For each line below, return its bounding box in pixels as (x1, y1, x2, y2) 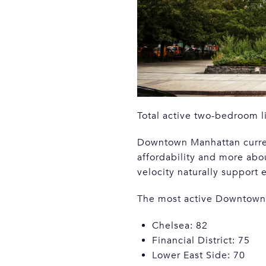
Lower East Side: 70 (151, 249, 245, 261)
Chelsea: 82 (151, 219, 208, 232)
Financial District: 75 (151, 234, 250, 246)
